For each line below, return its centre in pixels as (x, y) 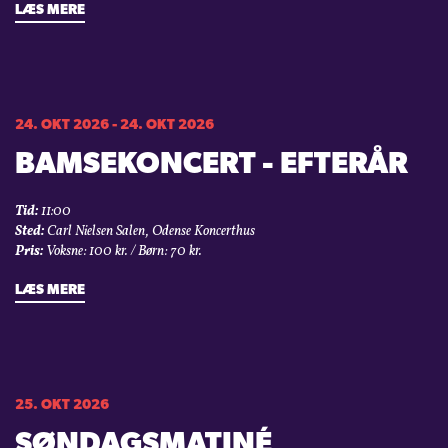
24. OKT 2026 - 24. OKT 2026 (114, 126)
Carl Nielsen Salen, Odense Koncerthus (149, 232)
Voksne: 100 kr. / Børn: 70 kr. (122, 252)
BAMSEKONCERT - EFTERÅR (211, 166)
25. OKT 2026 (62, 406)
